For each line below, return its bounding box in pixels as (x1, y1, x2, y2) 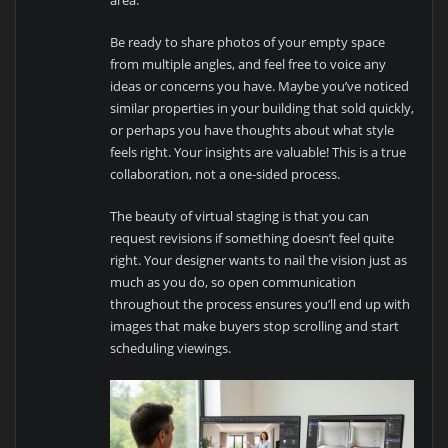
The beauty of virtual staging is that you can (110, 207, 370, 226)
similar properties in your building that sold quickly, (110, 99, 415, 118)
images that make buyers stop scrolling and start (110, 317, 400, 336)
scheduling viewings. (110, 339, 232, 358)
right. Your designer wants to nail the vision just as (110, 251, 408, 270)
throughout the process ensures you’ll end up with (110, 295, 411, 314)
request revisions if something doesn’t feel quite (110, 229, 395, 248)
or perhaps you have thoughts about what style (110, 121, 395, 140)
